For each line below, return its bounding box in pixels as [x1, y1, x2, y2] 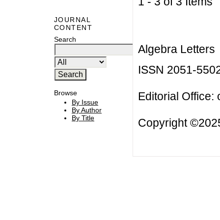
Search [54, 35, 76, 43]
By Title [72, 114, 94, 122]
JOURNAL [54, 16, 91, 24]
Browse [54, 88, 77, 97]
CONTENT [54, 24, 93, 32]
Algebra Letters [137, 42, 215, 55]
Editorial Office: [137, 90, 217, 103]
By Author [72, 106, 102, 114]
